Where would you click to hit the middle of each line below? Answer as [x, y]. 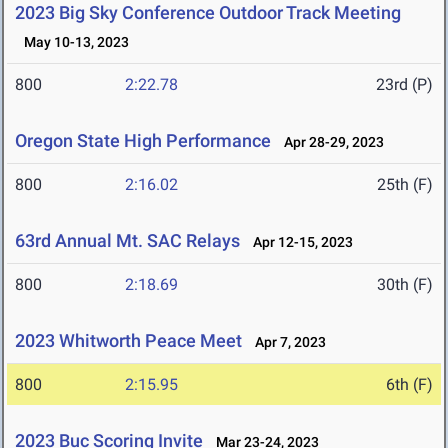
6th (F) [409, 385]
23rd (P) [404, 85]
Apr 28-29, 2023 [329, 142]
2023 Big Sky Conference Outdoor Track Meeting [208, 13]
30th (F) [405, 285]
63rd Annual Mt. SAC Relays [127, 241]
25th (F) [405, 185]
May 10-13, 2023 [72, 42]
